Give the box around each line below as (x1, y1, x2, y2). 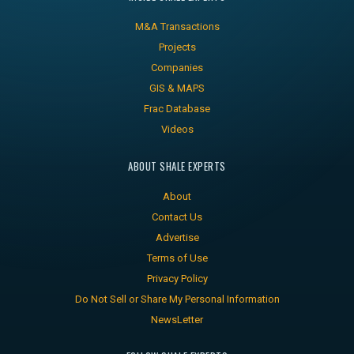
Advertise (155, 232, 199, 244)
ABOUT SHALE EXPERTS (128, 158, 226, 175)
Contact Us (152, 211, 202, 224)
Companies (151, 62, 203, 74)
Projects (158, 41, 196, 54)
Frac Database (144, 103, 210, 115)
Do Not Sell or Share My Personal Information (74, 293, 280, 306)
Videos (160, 123, 194, 136)
